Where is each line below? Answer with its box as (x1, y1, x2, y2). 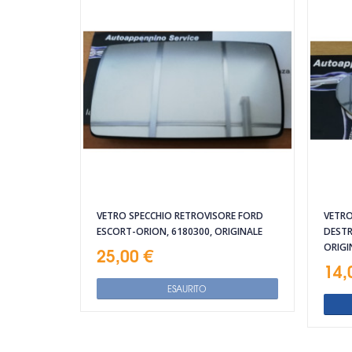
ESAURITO (167, 282, 207, 295)
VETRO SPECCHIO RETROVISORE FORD (97, 209, 263, 223)
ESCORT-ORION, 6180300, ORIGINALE (97, 225, 262, 239)
